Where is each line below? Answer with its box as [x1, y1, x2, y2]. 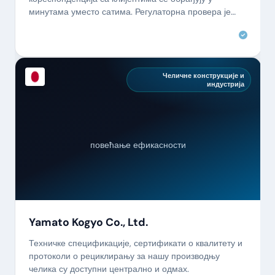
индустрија [206, 79, 244, 88]
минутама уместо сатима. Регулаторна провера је [28, 6, 231, 17]
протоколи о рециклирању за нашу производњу [28, 250, 220, 261]
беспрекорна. [28, 19, 83, 30]
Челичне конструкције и [162, 71, 244, 80]
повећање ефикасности [90, 139, 186, 151]
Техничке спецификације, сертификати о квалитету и [28, 237, 242, 249]
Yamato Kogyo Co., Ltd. [28, 215, 148, 229]
